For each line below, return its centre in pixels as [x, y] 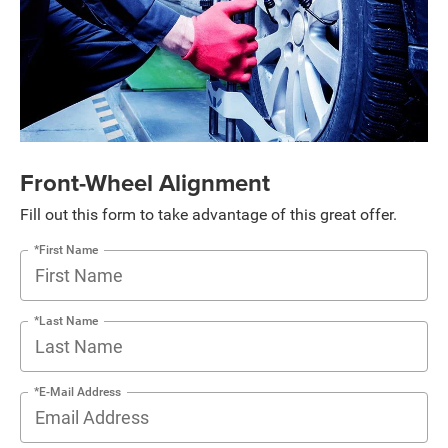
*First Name [66, 249]
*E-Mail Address [77, 391]
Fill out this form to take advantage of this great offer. [208, 214]
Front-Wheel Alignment [145, 182]
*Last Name [66, 320]
